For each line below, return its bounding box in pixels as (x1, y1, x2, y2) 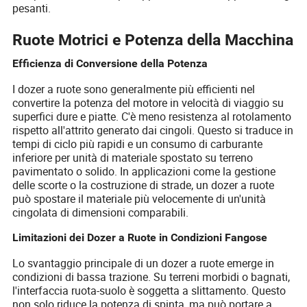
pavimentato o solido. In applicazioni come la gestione (12, 163, 276, 179)
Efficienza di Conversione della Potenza (12, 57, 208, 71)
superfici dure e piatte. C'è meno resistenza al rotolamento (12, 108, 292, 124)
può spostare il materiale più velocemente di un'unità (12, 191, 267, 206)
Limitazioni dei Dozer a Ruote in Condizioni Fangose (12, 230, 268, 244)
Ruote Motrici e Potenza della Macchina (12, 30, 294, 49)
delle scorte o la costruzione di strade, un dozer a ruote (12, 177, 275, 193)
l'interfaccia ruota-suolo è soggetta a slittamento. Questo (12, 282, 286, 298)
